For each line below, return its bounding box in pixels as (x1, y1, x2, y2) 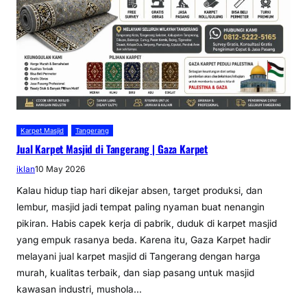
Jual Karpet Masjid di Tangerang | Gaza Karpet (16, 140, 208, 156)
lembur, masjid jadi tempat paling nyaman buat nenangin (16, 201, 265, 212)
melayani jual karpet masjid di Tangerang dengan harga (16, 250, 260, 262)
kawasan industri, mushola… (16, 283, 142, 295)
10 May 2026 (35, 163, 85, 174)
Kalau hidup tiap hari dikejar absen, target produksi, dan (16, 184, 262, 196)
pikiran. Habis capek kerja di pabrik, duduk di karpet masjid (16, 217, 277, 229)
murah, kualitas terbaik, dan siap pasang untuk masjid (16, 267, 254, 278)
